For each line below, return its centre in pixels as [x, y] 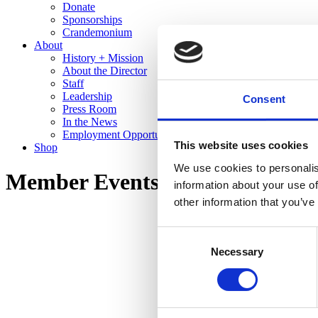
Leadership [87, 96]
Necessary [237, 251]
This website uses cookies [241, 146]
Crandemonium [97, 32]
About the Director [105, 71]
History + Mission [103, 58]
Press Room [89, 109]
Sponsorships [92, 20]
